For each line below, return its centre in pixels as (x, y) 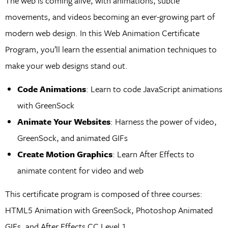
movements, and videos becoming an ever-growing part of (110, 16)
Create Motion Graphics (65, 154)
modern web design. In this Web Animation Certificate (102, 33)
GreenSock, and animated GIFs (72, 138)
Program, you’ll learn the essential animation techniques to (111, 49)
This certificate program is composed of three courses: (104, 194)
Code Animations (51, 89)
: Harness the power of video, (163, 122)
